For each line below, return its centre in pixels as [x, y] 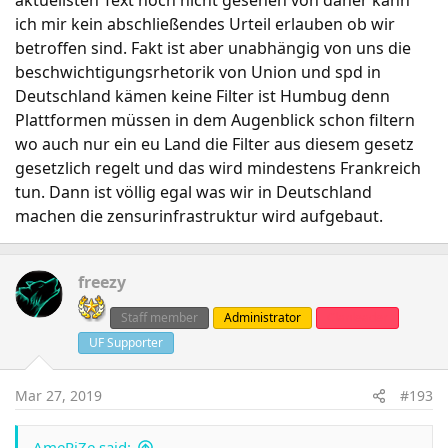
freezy [102, 282]
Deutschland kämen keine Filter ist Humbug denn [202, 96]
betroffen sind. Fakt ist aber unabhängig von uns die [213, 48]
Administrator [262, 317]
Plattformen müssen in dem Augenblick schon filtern [215, 120]
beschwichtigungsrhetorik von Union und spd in [198, 72]
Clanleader [357, 317]
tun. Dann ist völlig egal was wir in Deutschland [193, 192]
